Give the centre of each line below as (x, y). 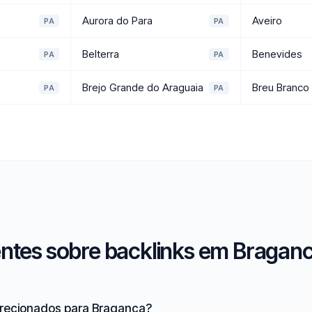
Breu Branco (280, 87)
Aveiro (267, 21)
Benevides (277, 54)
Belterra (101, 54)
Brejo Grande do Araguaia (143, 87)
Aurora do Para (118, 21)
